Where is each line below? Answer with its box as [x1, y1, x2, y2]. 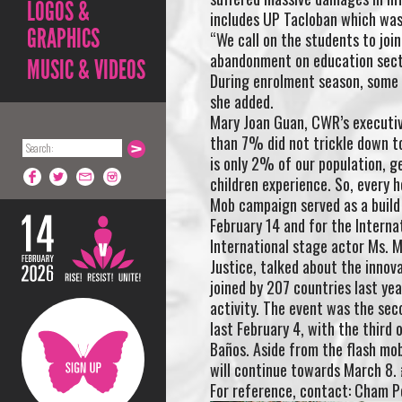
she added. [209, 89, 274, 113]
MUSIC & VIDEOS [27, 54, 145, 86]
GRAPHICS [27, 22, 100, 55]
